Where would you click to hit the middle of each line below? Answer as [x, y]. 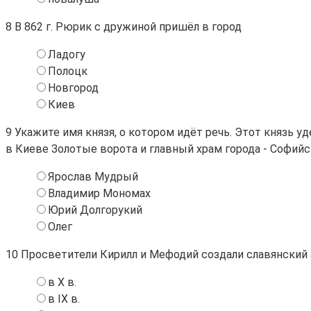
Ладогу [67, 54]
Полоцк [68, 71]
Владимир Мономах [99, 193]
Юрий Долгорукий [95, 210]
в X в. [62, 282]
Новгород [73, 87]
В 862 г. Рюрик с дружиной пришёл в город [127, 26]
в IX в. [64, 299]
